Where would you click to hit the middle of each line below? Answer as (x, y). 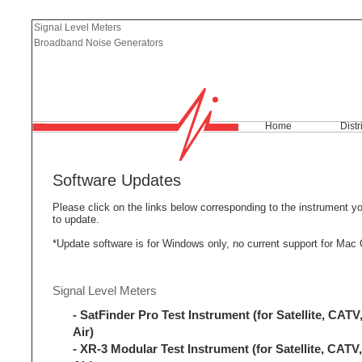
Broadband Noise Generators (99, 43)
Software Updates (117, 181)
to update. (76, 219)
